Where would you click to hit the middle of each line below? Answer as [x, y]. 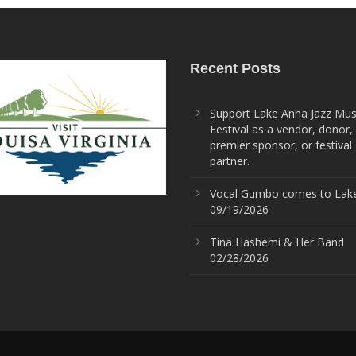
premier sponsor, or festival [281, 145]
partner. [230, 161]
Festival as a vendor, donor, [281, 129]
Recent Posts [235, 68]
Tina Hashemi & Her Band [277, 242]
